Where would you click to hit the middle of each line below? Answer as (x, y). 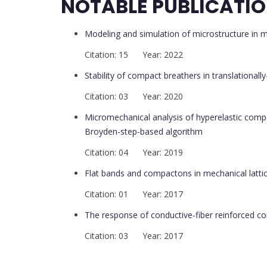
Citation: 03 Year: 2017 (134, 236)
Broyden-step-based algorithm (144, 132)
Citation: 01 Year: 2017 (134, 194)
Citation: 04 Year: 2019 (134, 153)
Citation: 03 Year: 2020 (134, 97)
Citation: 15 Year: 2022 (134, 55)
